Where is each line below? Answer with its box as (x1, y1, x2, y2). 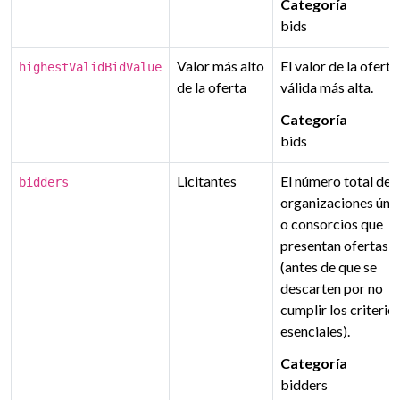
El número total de (280, 172, 391, 189)
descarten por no (280, 279, 383, 296)
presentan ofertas (280, 237, 388, 254)
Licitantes (177, 172, 237, 189)
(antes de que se (280, 258, 377, 275)
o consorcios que (280, 215, 383, 232)
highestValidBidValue (19, 60, 162, 74)
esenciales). (280, 322, 350, 339)
